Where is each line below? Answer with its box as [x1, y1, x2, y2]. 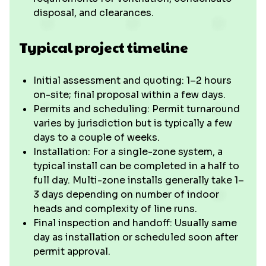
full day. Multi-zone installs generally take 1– [33, 174, 244, 186]
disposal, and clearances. [33, 7, 154, 19]
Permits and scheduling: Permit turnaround [33, 103, 240, 115]
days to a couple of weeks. [33, 131, 160, 144]
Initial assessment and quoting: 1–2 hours [33, 74, 232, 87]
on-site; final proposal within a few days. [33, 88, 226, 101]
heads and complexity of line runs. [33, 202, 197, 215]
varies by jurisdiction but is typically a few [33, 117, 232, 129]
